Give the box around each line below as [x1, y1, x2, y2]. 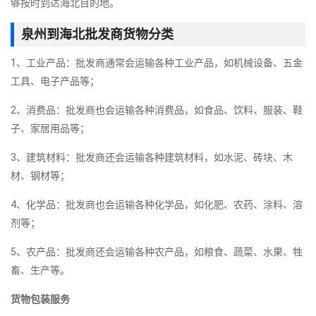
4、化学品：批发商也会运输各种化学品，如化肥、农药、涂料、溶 [11, 198, 303, 210]
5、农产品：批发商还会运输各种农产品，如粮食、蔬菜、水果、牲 [11, 245, 303, 257]
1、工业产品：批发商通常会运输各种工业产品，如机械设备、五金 [11, 56, 303, 68]
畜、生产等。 [11, 264, 70, 276]
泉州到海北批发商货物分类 [21, 27, 174, 42]
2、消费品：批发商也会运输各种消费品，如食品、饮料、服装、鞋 [11, 104, 303, 116]
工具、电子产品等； [11, 75, 99, 87]
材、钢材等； [11, 169, 70, 181]
